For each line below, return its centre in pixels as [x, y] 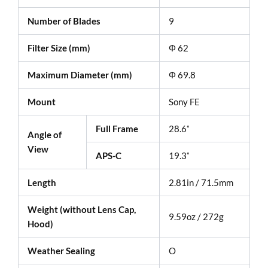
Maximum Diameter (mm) [80, 74]
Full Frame [117, 128]
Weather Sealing [61, 250]
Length [42, 182]
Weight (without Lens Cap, [82, 209]
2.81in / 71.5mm [201, 182]
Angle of [45, 134]
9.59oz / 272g [196, 216]
